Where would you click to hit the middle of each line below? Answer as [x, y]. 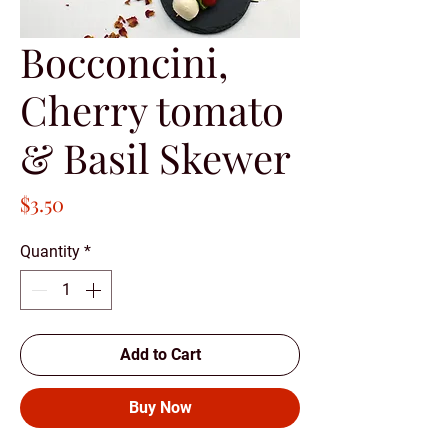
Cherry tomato [152, 109]
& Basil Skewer [155, 157]
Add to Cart [160, 354]
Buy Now [160, 407]
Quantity [50, 251]
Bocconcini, [124, 61]
